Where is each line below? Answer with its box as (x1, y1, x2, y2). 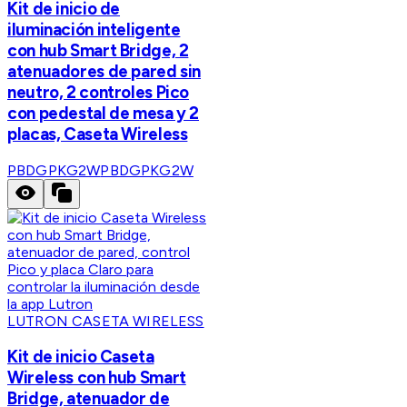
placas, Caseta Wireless (7, 123, 188, 144)
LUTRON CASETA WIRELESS (7, 312, 204, 330)
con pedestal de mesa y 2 (7, 102, 200, 124)
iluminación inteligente (7, 18, 181, 40)
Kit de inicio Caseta (7, 346, 154, 368)
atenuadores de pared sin (7, 60, 202, 82)
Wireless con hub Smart (7, 367, 186, 389)
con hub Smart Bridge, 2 (7, 39, 189, 61)
